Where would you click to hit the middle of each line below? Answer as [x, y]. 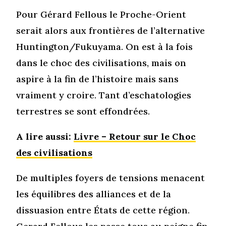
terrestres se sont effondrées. [83, 111]
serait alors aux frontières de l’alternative [111, 30]
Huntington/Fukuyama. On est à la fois [105, 46]
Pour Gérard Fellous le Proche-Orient [101, 14]
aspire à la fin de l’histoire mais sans [98, 79]
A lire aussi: [45, 136]
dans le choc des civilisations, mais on [101, 63]
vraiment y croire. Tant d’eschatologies [104, 95]
